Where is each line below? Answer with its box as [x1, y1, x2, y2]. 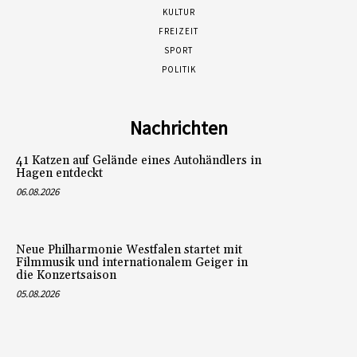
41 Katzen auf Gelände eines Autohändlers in [16, 152, 261, 168]
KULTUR [162, 6, 195, 18]
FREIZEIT [159, 25, 198, 37]
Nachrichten [129, 115, 228, 140]
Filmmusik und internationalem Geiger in [16, 254, 248, 270]
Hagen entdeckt [16, 165, 103, 181]
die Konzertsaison [16, 267, 116, 283]
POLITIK [161, 63, 196, 75]
